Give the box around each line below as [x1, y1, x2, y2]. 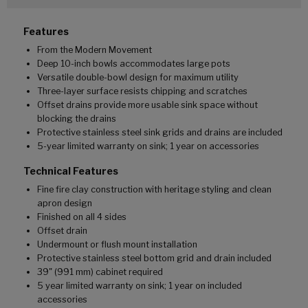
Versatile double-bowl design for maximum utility [37, 72, 239, 83]
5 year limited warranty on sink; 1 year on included [37, 280, 242, 291]
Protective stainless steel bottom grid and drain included [37, 253, 272, 264]
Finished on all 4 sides [37, 212, 126, 223]
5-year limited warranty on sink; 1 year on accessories [37, 141, 259, 152]
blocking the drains [37, 113, 116, 124]
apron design [37, 198, 92, 209]
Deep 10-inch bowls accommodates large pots [37, 58, 230, 69]
